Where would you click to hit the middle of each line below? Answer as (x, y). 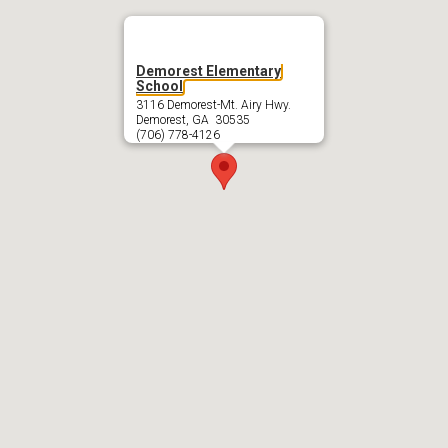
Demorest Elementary (208, 70)
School (159, 85)
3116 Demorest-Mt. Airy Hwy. (213, 104)
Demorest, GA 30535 (193, 119)
